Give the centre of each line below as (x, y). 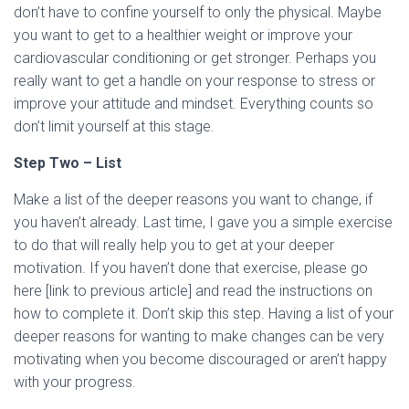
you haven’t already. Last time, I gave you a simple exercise (203, 222)
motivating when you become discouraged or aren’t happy (200, 359)
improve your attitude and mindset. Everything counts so (194, 104)
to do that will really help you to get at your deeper (174, 245)
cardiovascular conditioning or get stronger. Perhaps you (195, 58)
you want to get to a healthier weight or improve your (183, 35)
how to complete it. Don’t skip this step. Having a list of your (204, 314)
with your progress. (75, 382)
